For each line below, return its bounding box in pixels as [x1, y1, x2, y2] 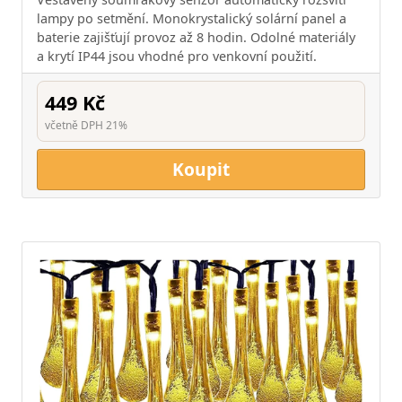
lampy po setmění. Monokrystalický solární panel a [37, 9, 346, 27]
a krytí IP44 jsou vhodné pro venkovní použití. [37, 47, 317, 65]
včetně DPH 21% [45, 117, 127, 133]
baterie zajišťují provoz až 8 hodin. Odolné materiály [37, 28, 355, 46]
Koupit [172, 156, 230, 181]
